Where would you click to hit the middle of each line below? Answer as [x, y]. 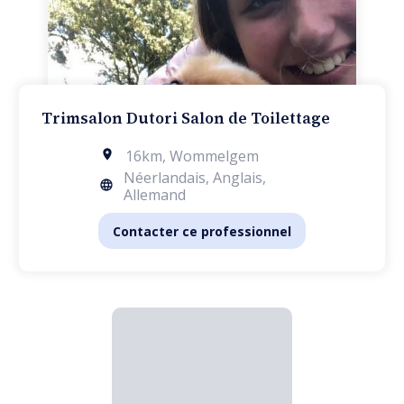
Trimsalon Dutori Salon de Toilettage [185, 118]
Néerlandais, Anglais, [194, 178]
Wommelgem [214, 156]
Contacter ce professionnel [202, 231]
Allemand [154, 195]
